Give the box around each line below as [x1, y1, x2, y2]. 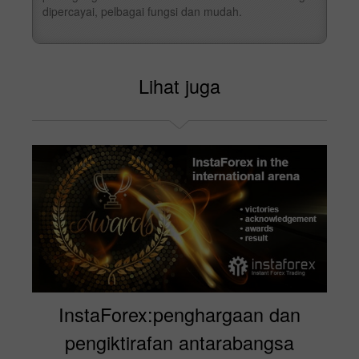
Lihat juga [139, 71, 220, 99]
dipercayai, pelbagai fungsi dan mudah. [42, 2, 242, 19]
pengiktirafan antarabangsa [65, 328, 294, 356]
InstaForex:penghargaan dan [58, 300, 301, 328]
